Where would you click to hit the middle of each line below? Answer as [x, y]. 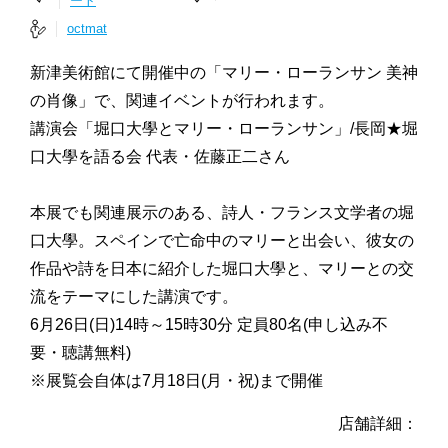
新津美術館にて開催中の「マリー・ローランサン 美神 [224, 72]
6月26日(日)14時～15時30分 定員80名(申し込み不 [209, 324]
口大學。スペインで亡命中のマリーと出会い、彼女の [222, 240]
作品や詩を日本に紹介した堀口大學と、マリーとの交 [222, 268]
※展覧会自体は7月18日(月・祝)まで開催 [176, 380]
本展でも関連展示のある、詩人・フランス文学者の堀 [222, 212]
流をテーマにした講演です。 [134, 296]
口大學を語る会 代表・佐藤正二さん [160, 156]
